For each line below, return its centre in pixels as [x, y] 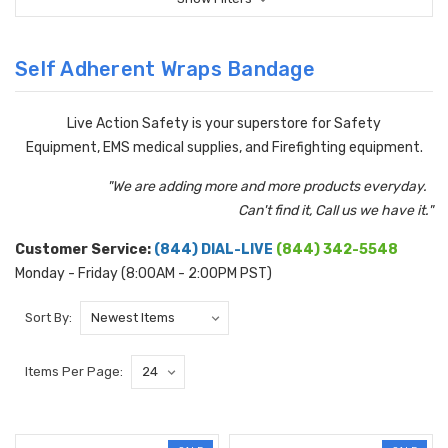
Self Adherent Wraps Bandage [165, 69]
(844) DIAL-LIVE [213, 250]
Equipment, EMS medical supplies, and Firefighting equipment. [224, 148]
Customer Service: [84, 250]
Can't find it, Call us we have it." [335, 211]
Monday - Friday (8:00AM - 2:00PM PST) [143, 274]
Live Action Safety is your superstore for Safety [224, 124]
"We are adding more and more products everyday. [270, 187]
